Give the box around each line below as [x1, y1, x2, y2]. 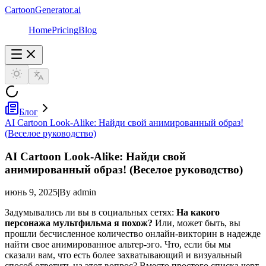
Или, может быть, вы [153, 218, 240, 229]
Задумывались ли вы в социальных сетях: [5, 207, 176, 218]
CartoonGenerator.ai [5, 5, 81, 15]
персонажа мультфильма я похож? [5, 218, 153, 229]
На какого [176, 207, 220, 218]
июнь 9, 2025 [5, 187, 58, 198]
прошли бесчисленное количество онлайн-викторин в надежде [5, 229, 261, 239]
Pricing [52, 25, 78, 35]
